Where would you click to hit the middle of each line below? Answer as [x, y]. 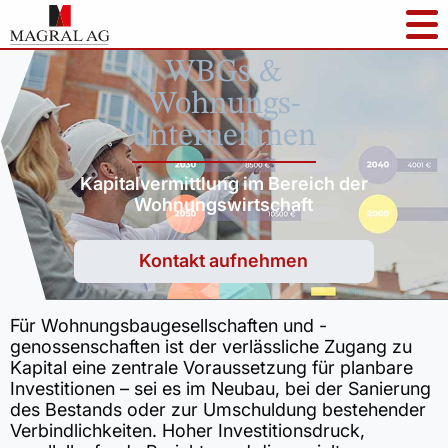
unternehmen [223, 137]
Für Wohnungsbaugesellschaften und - [168, 325]
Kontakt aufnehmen [224, 260]
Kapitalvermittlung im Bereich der [223, 183]
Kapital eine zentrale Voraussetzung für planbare [211, 367]
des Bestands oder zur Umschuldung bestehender [218, 409]
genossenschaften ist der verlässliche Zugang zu [211, 346]
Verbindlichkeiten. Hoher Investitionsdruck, [187, 430]
